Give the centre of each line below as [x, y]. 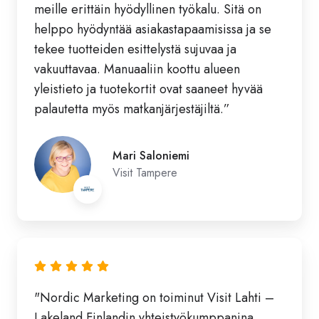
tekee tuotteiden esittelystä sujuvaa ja [135, 49]
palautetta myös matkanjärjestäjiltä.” [132, 109]
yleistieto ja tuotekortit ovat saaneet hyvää [148, 89]
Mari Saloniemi [151, 155]
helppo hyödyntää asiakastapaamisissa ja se [153, 29]
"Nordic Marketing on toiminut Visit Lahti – [154, 298]
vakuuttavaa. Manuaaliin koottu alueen [137, 69]
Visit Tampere [145, 172]
